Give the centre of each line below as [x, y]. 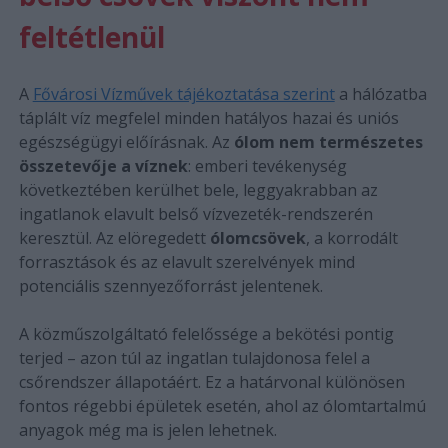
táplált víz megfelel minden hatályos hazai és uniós [208, 117]
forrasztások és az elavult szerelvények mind [186, 261]
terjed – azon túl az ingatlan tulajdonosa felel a [194, 357]
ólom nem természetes [328, 141]
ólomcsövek [257, 237]
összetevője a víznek [103, 165]
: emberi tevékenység [267, 165]
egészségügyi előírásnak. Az [126, 141]
